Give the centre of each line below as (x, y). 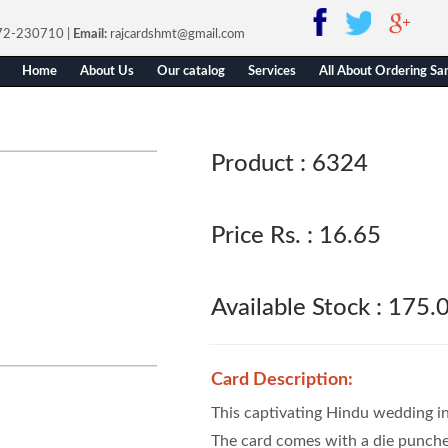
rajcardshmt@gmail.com (177, 34)
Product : (259, 164)
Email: (90, 34)
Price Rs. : (262, 236)
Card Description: (282, 380)
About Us (106, 71)
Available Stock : (297, 308)
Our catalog (190, 71)
